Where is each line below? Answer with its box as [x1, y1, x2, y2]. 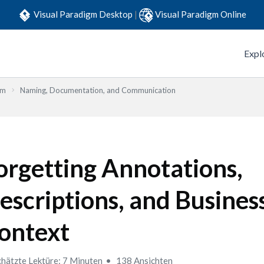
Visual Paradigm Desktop [34, 8, 134, 19]
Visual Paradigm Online [155, 8, 246, 19]
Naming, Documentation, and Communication [20, 85, 176, 95]
